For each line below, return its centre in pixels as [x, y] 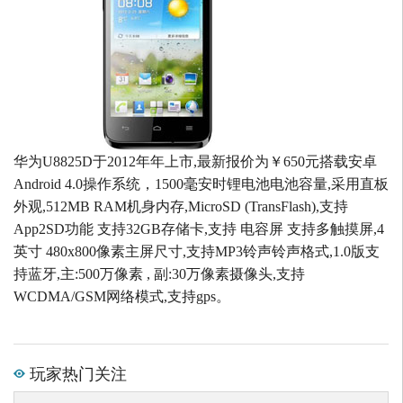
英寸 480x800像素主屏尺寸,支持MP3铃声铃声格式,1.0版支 [197, 252]
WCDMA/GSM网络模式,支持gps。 [122, 297]
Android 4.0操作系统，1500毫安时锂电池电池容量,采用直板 [201, 184]
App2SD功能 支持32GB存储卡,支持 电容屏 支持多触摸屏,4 [199, 229]
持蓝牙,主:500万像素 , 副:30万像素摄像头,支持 [159, 274]
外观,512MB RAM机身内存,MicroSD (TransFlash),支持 [181, 207]
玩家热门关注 [76, 373]
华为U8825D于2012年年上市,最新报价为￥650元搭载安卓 [195, 162]
